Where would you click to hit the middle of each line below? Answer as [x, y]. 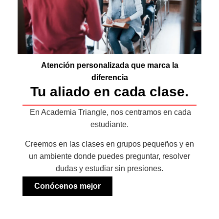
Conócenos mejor [67, 186]
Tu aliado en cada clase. [109, 91]
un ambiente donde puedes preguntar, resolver [109, 156]
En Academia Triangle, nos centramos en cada [109, 112]
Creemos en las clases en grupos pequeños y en [109, 144]
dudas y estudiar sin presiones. [109, 168]
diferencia [109, 77]
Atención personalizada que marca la [109, 65]
